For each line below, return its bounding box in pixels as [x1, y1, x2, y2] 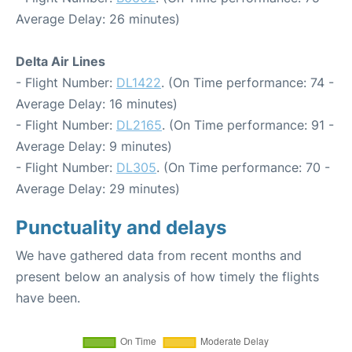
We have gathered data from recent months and [16, 247, 302, 263]
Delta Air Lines [16, 53, 105, 69]
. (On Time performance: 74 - [161, 75, 334, 90]
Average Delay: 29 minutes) [16, 181, 180, 196]
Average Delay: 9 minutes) [16, 138, 172, 154]
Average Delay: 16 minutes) [16, 96, 178, 112]
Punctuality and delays [16, 216, 226, 239]
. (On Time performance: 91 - [162, 117, 334, 133]
